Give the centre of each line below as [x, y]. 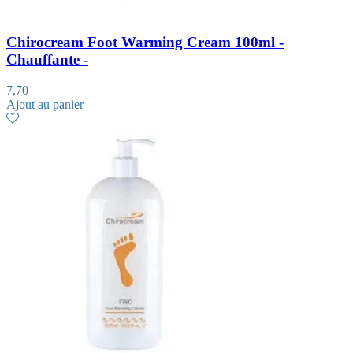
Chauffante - [47, 60]
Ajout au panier [45, 104]
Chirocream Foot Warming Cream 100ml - [145, 43]
